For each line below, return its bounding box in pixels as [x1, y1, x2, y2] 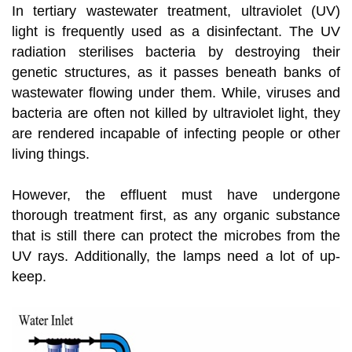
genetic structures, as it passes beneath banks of [12, 64, 340, 81]
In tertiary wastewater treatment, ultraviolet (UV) [12, 3, 340, 20]
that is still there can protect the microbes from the [12, 228, 340, 244]
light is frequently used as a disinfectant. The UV [12, 24, 340, 40]
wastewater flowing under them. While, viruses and [12, 85, 340, 101]
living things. [12, 146, 90, 163]
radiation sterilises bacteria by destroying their [12, 44, 340, 60]
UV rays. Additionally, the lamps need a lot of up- [12, 248, 340, 265]
